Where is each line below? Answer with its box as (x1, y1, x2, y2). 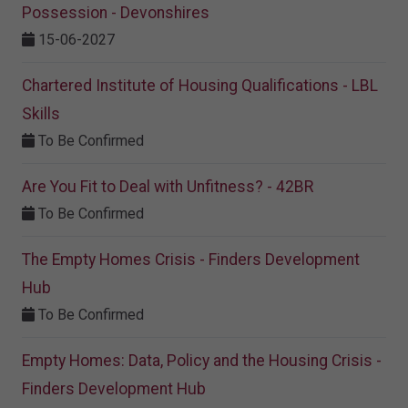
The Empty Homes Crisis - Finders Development (22, 250, 360, 270)
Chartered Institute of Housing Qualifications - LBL (22, 76, 378, 96)
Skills (22, 105, 60, 124)
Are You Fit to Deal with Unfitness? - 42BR (22, 178, 313, 197)
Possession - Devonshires (22, 4, 209, 23)
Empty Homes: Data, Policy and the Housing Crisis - (22, 352, 382, 371)
